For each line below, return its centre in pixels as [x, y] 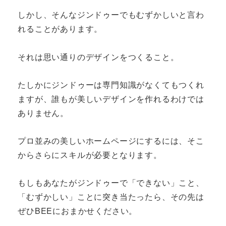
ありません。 [43, 112]
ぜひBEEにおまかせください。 [78, 211]
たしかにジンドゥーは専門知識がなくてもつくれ [111, 84]
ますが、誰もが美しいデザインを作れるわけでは [111, 98]
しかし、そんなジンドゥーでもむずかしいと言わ [111, 15]
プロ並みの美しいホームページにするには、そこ [111, 140]
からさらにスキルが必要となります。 [90, 154]
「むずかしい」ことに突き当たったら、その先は [111, 197]
